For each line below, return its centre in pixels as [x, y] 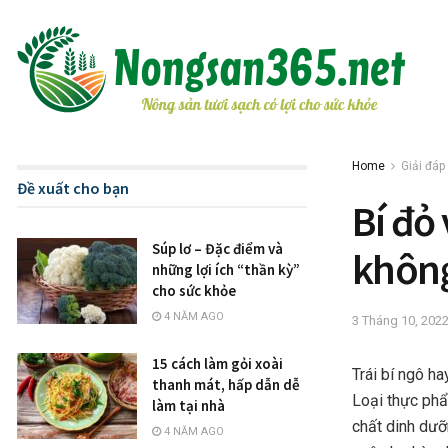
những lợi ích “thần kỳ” [226, 269]
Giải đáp [423, 166]
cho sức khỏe [194, 290]
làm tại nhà [188, 405]
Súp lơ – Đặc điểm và [217, 248]
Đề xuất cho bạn [73, 188]
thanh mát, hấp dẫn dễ [226, 384]
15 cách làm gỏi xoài [217, 363]
